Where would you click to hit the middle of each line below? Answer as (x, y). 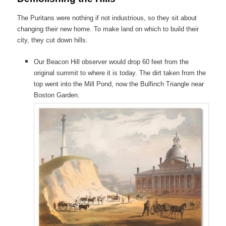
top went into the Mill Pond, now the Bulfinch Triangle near (119, 84)
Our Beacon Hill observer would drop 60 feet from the (111, 62)
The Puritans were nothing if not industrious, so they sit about (107, 18)
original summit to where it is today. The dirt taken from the (120, 73)
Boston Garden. (56, 95)
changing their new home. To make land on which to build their (108, 29)
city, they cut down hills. (53, 40)
